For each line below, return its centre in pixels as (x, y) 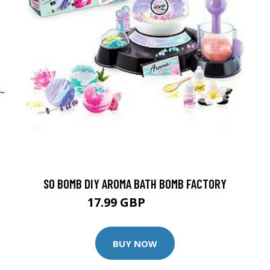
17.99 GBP (118, 202)
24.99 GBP (165, 204)
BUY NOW (135, 243)
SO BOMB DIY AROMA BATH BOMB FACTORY (135, 184)
